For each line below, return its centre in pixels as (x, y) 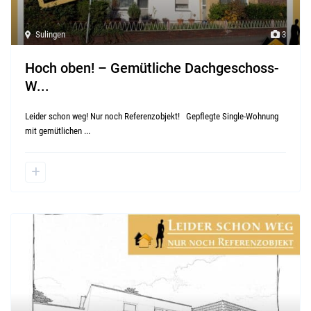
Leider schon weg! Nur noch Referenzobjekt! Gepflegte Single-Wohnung (152, 116)
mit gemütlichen (55, 131)
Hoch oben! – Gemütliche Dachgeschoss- (152, 68)
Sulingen (51, 34)
